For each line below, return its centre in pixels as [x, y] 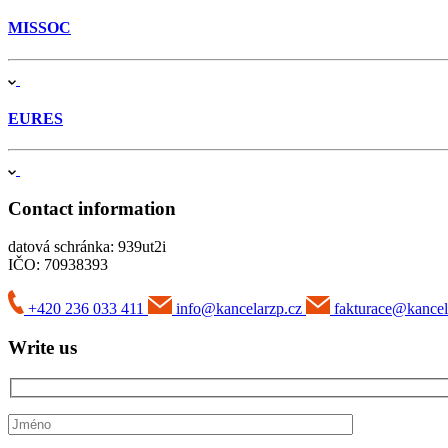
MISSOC [39, 28]
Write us [42, 348]
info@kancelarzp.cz [239, 309]
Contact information [92, 208]
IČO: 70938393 [58, 265]
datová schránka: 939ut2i [87, 247]
